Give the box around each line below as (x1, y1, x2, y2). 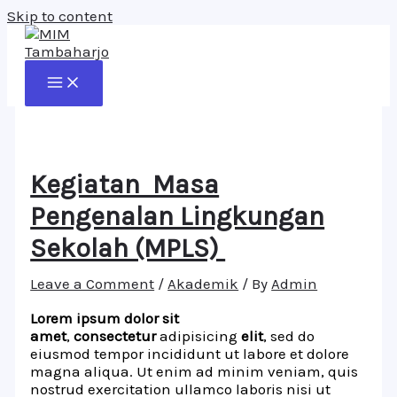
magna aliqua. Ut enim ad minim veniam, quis (30, 362, 359, 381)
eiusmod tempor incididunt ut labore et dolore (30, 345, 350, 363)
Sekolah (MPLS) (30, 232, 226, 265)
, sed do (263, 327, 315, 346)
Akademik (167, 275, 239, 293)
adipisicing (156, 327, 242, 346)
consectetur (74, 327, 157, 346)
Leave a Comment (30, 275, 155, 293)
